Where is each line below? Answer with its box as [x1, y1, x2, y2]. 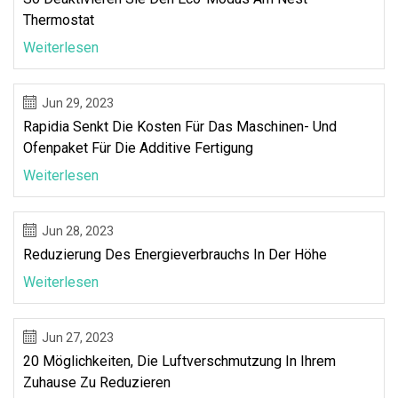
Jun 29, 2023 [42, 95, 114, 110]
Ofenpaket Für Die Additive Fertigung [23, 139, 253, 156]
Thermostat [23, 11, 94, 28]
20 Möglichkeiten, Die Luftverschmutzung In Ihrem [23, 352, 336, 370]
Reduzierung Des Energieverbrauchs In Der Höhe [23, 245, 327, 263]
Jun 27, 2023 [42, 330, 114, 345]
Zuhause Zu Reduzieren [23, 373, 171, 391]
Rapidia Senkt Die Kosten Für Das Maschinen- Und [23, 117, 337, 135]
